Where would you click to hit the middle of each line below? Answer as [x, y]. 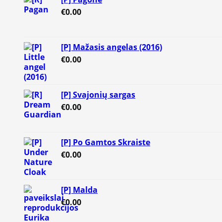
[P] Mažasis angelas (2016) [111, 47]
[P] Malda [79, 190]
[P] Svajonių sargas [98, 95]
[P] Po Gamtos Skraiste [106, 142]
